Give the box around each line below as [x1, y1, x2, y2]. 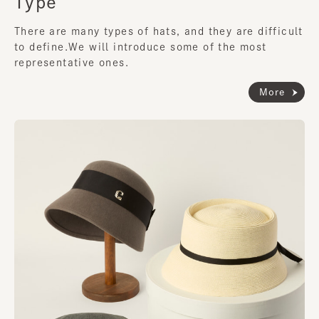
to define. [14, 42, 69, 53]
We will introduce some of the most [68, 42, 267, 53]
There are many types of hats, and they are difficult [14, 26, 303, 37]
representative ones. [14, 58, 129, 68]
